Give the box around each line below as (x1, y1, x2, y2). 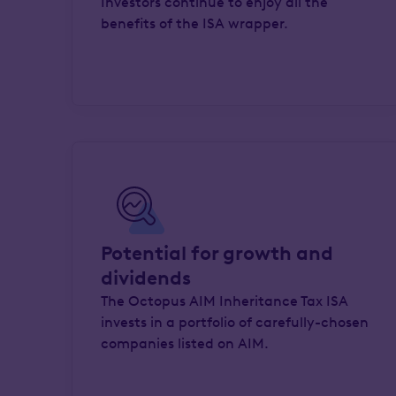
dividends (100, 266, 191, 290)
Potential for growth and (100, 241, 333, 265)
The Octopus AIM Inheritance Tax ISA (100, 293, 348, 309)
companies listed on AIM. (100, 335, 269, 352)
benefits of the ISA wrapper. (100, 15, 288, 32)
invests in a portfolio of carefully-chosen (100, 314, 369, 331)
